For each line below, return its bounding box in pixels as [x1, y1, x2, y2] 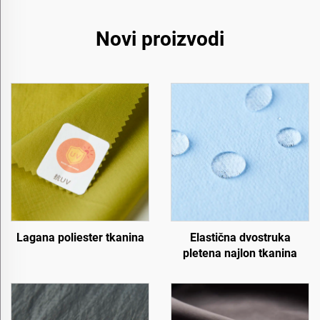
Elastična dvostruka [189, 230, 291, 244]
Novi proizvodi [96, 26, 224, 51]
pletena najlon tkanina [183, 246, 297, 260]
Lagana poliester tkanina [16, 230, 144, 244]
